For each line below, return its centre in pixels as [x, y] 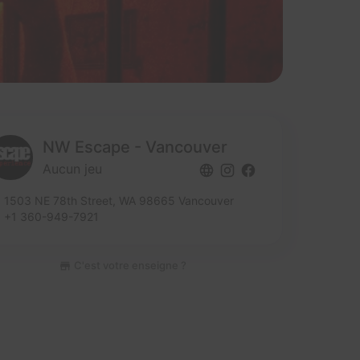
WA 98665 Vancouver [176, 200]
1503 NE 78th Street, [61, 200]
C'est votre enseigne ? [129, 265]
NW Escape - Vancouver [135, 147]
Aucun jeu [72, 169]
